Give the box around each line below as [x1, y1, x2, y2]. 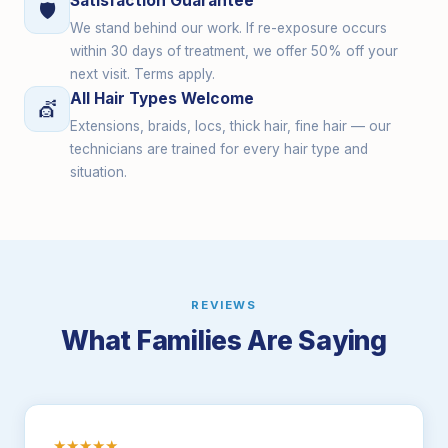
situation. [70, 164, 127, 180]
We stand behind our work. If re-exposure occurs [70, 20, 387, 36]
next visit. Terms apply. [70, 66, 215, 82]
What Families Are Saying [61, 324, 387, 356]
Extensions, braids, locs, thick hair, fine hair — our [70, 118, 391, 134]
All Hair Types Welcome [70, 89, 254, 108]
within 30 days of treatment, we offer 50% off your [70, 43, 398, 59]
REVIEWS [191, 298, 257, 312]
